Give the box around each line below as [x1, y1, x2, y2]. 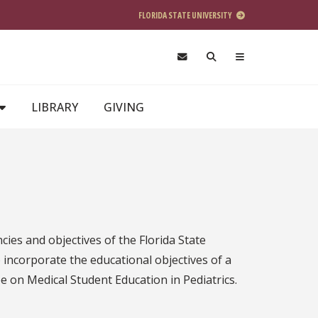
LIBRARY [31, 99, 78, 115]
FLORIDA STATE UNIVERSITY [138, 9, 234, 21]
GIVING [104, 99, 144, 115]
